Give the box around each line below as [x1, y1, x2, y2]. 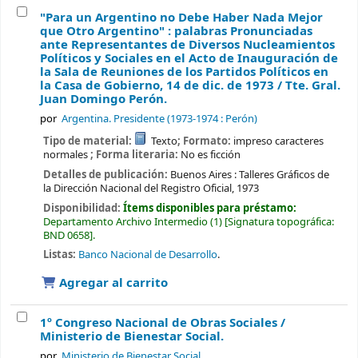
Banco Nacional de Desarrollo [78, 247, 217, 263]
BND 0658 [42, 227, 89, 243]
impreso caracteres [233, 133, 324, 149]
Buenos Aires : [169, 166, 237, 182]
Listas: [42, 247, 76, 263]
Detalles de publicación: [42, 166, 170, 182]
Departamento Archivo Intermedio [42, 213, 208, 229]
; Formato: [177, 133, 234, 149]
